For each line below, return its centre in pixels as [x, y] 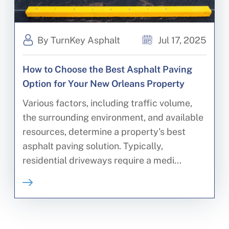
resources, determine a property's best [104, 131]
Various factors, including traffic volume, [108, 102]
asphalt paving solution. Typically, [93, 145]
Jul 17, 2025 [181, 39]
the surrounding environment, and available [113, 117]
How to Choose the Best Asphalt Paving [108, 68]
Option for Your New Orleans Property [104, 83]
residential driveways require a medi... [102, 159]
